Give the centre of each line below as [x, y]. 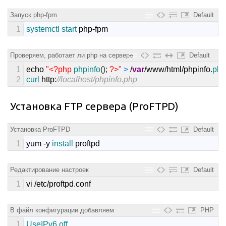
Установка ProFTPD [40, 129]
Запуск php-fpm [34, 15]
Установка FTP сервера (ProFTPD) [94, 106]
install [64, 143]
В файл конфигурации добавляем [62, 210]
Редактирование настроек [49, 169]
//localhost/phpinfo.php [97, 79]
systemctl [44, 29]
